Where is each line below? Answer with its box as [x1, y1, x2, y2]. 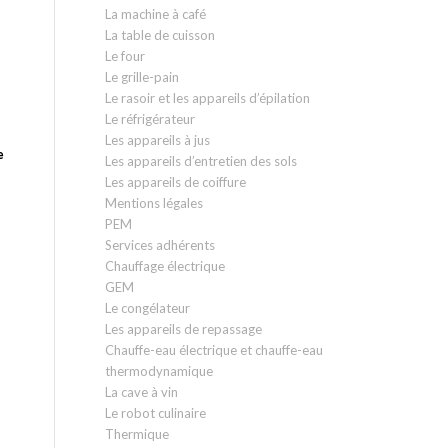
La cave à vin [105, 384, 179, 400]
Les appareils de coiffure [105, 174, 247, 190]
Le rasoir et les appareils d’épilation [105, 90, 311, 106]
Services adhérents [105, 237, 216, 253]
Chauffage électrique [105, 258, 226, 274]
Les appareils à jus [105, 132, 211, 148]
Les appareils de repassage [105, 321, 263, 337]
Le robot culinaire [105, 405, 207, 421]
